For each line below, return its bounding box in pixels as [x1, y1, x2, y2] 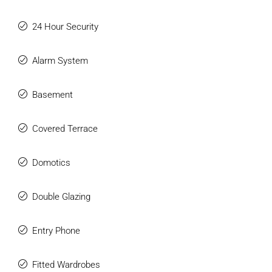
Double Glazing [32, 191, 90, 202]
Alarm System [32, 55, 88, 66]
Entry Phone [32, 225, 80, 236]
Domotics [32, 157, 70, 168]
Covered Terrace [32, 123, 98, 134]
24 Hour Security [32, 21, 98, 32]
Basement [32, 89, 73, 100]
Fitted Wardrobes [32, 259, 100, 270]
